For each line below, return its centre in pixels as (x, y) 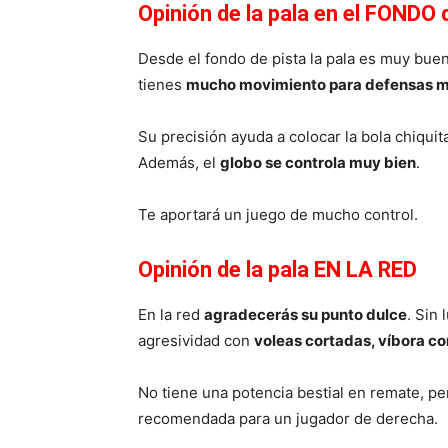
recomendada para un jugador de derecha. (288, 418)
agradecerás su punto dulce (305, 314)
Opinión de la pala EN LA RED (277, 269)
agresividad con (196, 340)
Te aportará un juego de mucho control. (278, 214)
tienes (162, 84)
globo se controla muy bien (318, 162)
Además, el (179, 162)
